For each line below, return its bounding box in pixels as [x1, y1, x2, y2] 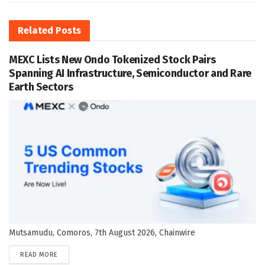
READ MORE [20, 251, 58, 259]
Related [18, 25, 53, 37]
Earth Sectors [9, 80, 73, 94]
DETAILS [57, 250, 82, 258]
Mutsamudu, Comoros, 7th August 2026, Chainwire [9, 228, 195, 238]
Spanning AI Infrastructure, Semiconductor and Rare [9, 67, 252, 80]
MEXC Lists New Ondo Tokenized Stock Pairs [9, 53, 216, 67]
